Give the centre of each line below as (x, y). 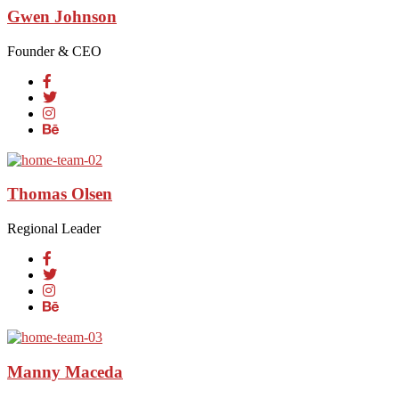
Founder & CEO (54, 51)
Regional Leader (54, 228)
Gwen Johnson (62, 16)
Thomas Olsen (60, 194)
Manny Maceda (65, 371)
